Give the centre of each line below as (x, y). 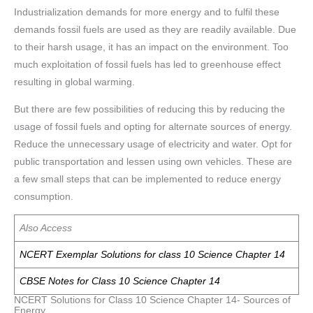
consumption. (44, 196)
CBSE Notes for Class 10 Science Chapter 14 (119, 282)
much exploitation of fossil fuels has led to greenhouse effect (147, 65)
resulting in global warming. (74, 82)
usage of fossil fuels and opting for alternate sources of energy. (153, 126)
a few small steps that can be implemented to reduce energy (147, 179)
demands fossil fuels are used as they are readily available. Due (155, 30)
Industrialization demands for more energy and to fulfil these (147, 13)
